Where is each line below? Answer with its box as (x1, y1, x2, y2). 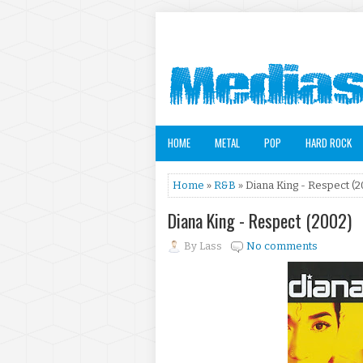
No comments (246, 240, 318, 252)
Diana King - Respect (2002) (168, 207, 352, 233)
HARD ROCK (305, 135, 352, 151)
